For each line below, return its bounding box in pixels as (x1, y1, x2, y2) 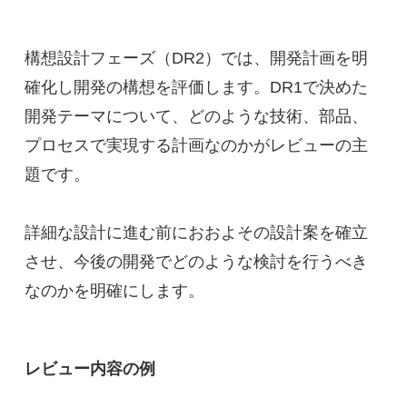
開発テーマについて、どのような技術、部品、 (24, 106, 368, 125)
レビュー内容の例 (24, 359, 155, 378)
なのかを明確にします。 (24, 281, 204, 300)
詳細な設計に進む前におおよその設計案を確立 (24, 223, 368, 242)
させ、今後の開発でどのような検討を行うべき (24, 252, 368, 271)
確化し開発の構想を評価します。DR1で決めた (24, 77, 368, 96)
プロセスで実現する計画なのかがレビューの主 (24, 135, 368, 154)
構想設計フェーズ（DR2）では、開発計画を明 (24, 48, 368, 67)
